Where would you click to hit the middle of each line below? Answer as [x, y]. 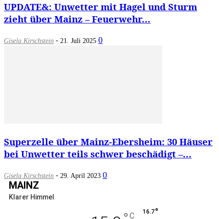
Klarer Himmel [32, 197]
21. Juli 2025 [78, 41]
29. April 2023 [80, 175]
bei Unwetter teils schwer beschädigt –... [98, 153]
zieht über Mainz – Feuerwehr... [77, 19]
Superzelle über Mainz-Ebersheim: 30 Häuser [108, 141]
